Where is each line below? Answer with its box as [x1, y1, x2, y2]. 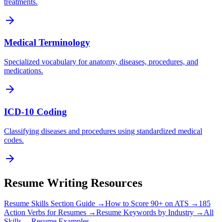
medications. [4, 66, 43, 75]
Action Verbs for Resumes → [4, 208, 96, 217]
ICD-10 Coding [4, 106, 67, 117]
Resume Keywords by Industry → [96, 208, 204, 217]
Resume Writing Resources [4, 176, 142, 189]
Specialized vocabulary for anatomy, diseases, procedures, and [4, 57, 198, 66]
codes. [4, 135, 24, 144]
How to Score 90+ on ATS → [105, 199, 199, 208]
